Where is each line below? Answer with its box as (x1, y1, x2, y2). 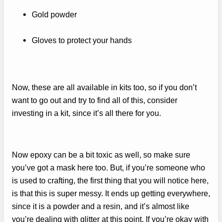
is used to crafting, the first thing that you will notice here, (12, 176, 209, 185)
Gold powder (32, 10, 77, 19)
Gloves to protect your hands (32, 36, 132, 45)
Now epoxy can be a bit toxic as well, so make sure (12, 150, 190, 160)
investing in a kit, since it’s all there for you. (12, 108, 161, 117)
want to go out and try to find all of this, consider (12, 95, 177, 105)
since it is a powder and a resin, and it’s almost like (12, 202, 189, 211)
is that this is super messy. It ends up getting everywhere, (12, 189, 210, 198)
